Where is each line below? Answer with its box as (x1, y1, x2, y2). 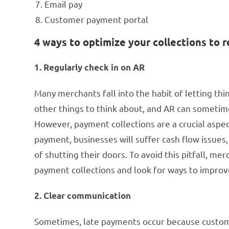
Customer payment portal (44, 13, 149, 25)
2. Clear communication (34, 190, 131, 201)
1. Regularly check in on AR (34, 61, 145, 73)
